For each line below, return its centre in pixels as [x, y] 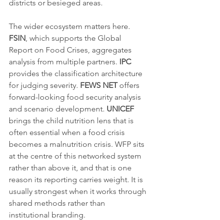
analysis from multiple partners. [64, 62]
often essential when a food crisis [68, 133]
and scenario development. [58, 109]
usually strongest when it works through [79, 192]
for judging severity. [44, 85]
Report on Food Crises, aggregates [71, 50]
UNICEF [120, 109]
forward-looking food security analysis [76, 97]
